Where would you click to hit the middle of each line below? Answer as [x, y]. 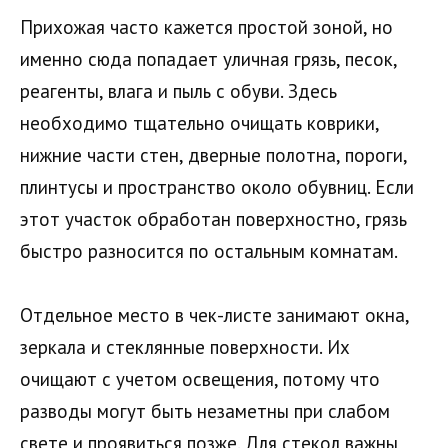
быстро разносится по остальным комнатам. [209, 250]
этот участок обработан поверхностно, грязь [213, 218]
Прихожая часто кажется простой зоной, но [206, 26]
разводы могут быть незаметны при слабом [205, 411]
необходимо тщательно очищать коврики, [199, 122]
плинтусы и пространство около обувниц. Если [217, 186]
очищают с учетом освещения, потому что [200, 379]
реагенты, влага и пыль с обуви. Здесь [178, 90]
